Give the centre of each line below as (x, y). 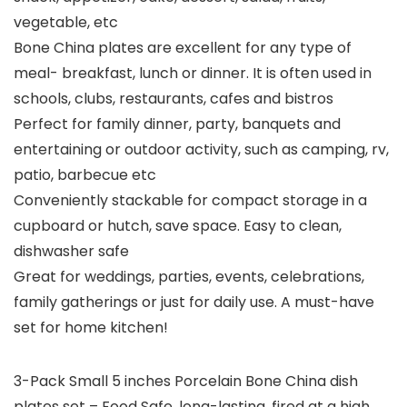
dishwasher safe (71, 252)
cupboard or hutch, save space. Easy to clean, (178, 226)
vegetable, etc (66, 23)
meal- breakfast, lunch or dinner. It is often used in (193, 74)
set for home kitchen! (91, 328)
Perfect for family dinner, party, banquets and (177, 124)
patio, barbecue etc (85, 175)
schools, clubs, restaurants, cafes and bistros (174, 99)
